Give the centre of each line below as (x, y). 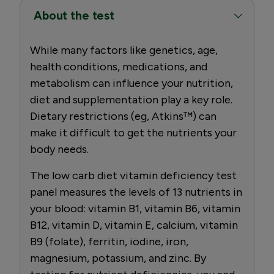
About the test (74, 15)
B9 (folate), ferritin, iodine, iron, (109, 241)
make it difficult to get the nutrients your (133, 132)
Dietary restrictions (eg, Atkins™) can (123, 116)
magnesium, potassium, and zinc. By (118, 258)
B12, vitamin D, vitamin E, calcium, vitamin (134, 225)
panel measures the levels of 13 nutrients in (136, 192)
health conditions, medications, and (119, 66)
